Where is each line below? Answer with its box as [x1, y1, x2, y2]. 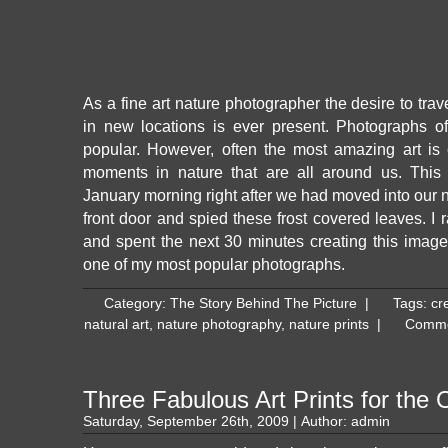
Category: [104, 296, 170, 311]
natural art [84, 317, 149, 332]
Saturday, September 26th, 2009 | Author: [83, 414, 351, 429]
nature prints [289, 317, 369, 332]
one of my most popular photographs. [83, 255, 345, 273]
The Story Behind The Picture [170, 296, 357, 311]
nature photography [157, 317, 281, 332]
